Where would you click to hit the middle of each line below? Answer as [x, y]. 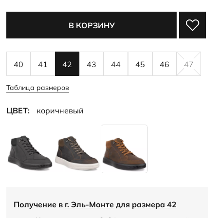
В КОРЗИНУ [91, 25]
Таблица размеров [38, 88]
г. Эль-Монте [89, 204]
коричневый [60, 110]
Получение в [39, 204]
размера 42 [154, 204]
